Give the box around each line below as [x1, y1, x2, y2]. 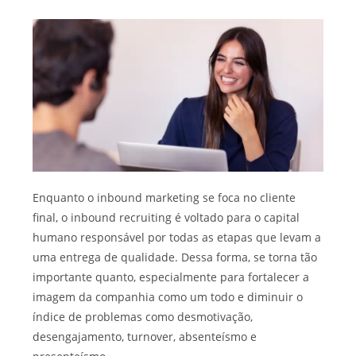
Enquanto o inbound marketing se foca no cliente [33, 189, 296, 205]
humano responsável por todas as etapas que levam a [33, 229, 322, 245]
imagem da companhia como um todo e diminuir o [33, 288, 304, 304]
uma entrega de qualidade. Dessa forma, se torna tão [33, 249, 318, 265]
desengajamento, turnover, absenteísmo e [33, 328, 257, 344]
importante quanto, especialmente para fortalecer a [33, 269, 310, 284]
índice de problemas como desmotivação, [33, 308, 253, 324]
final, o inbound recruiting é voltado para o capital [33, 209, 300, 225]
